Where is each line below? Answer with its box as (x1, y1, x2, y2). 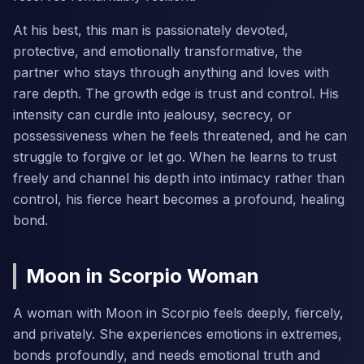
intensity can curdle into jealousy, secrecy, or (13, 106, 292, 123)
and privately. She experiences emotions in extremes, (13, 326, 342, 342)
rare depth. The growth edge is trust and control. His (13, 85, 339, 102)
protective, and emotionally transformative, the (13, 43, 302, 59)
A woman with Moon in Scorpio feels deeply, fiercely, (13, 305, 344, 321)
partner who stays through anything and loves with (13, 64, 329, 80)
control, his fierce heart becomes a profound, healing (13, 191, 344, 207)
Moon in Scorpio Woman (26, 264, 259, 288)
